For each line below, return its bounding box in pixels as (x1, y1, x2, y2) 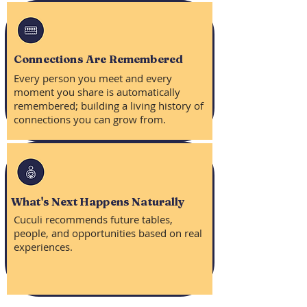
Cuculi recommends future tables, (13, 212, 173, 226)
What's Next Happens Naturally (11, 195, 185, 208)
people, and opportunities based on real (13, 226, 202, 240)
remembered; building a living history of (13, 99, 204, 112)
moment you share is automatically (13, 85, 180, 99)
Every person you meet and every (13, 71, 172, 85)
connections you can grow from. (13, 112, 166, 126)
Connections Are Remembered (14, 52, 184, 66)
